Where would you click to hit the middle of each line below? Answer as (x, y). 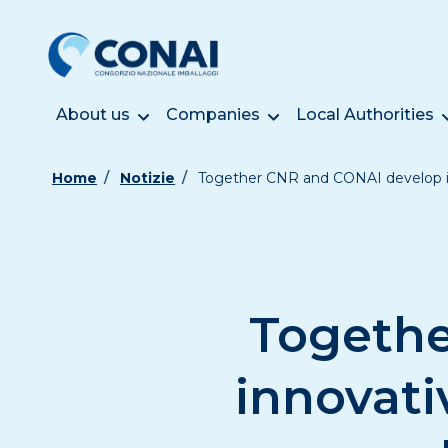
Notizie (147, 178)
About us (93, 114)
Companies (213, 114)
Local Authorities (365, 114)
